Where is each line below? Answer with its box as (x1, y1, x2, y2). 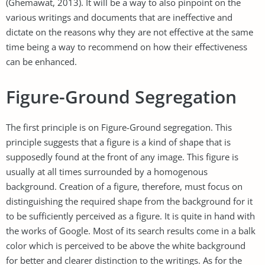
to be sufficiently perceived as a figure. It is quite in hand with (6, 209, 255, 222)
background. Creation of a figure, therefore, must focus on (6, 180, 243, 192)
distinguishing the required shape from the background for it (6, 195, 253, 207)
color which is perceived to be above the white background (6, 239, 245, 251)
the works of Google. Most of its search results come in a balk (6, 224, 256, 237)
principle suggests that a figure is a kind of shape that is (6, 135, 231, 148)
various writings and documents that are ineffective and (6, 11, 232, 23)
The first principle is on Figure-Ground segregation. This (6, 121, 232, 133)
